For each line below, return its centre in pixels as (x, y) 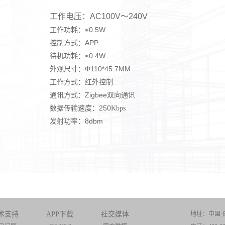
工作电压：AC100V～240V (99, 17)
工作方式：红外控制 (81, 82)
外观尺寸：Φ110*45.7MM (90, 69)
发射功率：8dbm (76, 121)
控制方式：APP (74, 43)
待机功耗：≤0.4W (78, 56)
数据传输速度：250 (80, 108)
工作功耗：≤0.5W (78, 30)
